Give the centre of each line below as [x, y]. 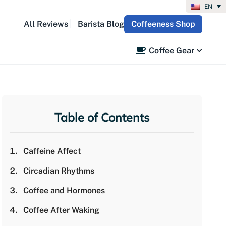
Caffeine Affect [52, 151]
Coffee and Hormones [64, 190]
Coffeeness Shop [163, 24]
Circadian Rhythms [59, 171]
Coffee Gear [172, 51]
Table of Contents [102, 117]
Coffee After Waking [61, 210]
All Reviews [46, 24]
